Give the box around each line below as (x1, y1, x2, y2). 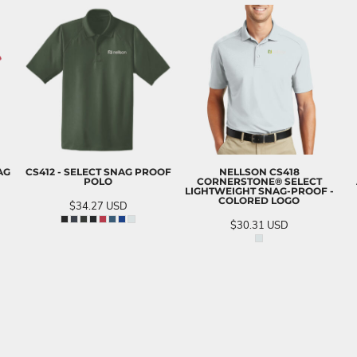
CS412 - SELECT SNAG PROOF (25, 165, 171, 178)
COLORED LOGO (218, 194, 300, 206)
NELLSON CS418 (218, 165, 300, 178)
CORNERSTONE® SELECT (196, 175, 322, 187)
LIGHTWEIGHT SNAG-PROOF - (184, 184, 334, 197)
